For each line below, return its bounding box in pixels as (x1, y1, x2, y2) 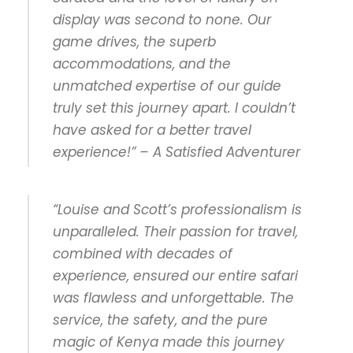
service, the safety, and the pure (53, 310, 268, 329)
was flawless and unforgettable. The (53, 288, 294, 307)
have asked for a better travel (53, 120, 251, 139)
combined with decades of (53, 243, 232, 263)
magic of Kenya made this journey (53, 332, 284, 351)
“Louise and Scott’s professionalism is (53, 199, 302, 219)
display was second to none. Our (53, 9, 271, 29)
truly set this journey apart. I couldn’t (53, 98, 295, 117)
